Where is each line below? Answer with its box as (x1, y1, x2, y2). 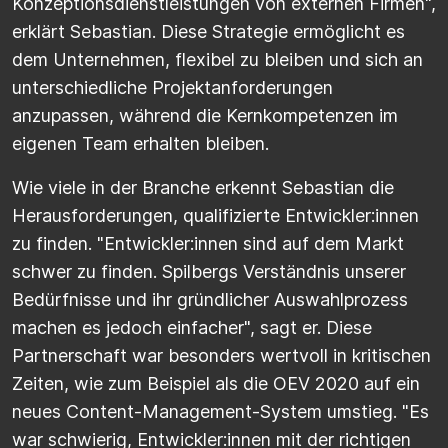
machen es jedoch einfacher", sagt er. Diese (12, 317, 372, 339)
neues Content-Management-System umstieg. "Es (12, 401, 429, 423)
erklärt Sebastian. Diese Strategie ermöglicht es (12, 21, 405, 43)
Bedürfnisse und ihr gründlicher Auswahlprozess (12, 289, 408, 311)
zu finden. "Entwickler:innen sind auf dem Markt (12, 233, 404, 255)
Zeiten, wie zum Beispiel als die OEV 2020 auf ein (12, 373, 420, 395)
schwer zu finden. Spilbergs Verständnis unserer (12, 261, 406, 283)
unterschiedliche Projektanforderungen (12, 77, 333, 99)
